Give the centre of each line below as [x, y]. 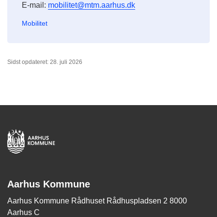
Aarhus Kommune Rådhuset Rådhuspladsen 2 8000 [97, 201]
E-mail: [35, 5]
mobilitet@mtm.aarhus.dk [92, 5]
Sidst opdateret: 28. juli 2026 [45, 62]
